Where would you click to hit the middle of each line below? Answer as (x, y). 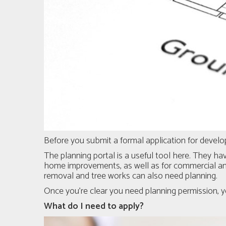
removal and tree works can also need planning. (133, 176)
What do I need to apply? (94, 206)
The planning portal (79, 156)
